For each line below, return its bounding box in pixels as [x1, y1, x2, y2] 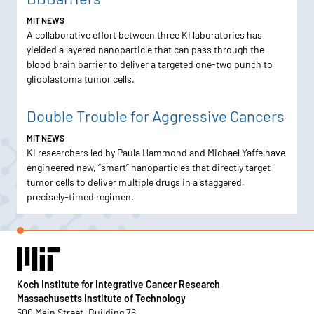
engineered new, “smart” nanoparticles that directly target [27, 161, 271, 174]
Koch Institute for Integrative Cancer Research [17, 278, 220, 291]
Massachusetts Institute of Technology [17, 292, 186, 305]
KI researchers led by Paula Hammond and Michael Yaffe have [27, 146, 285, 159]
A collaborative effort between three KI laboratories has [27, 29, 262, 41]
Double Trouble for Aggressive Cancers [27, 107, 285, 125]
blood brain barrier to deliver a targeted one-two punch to [27, 58, 273, 71]
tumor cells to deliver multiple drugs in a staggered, [27, 176, 245, 189]
